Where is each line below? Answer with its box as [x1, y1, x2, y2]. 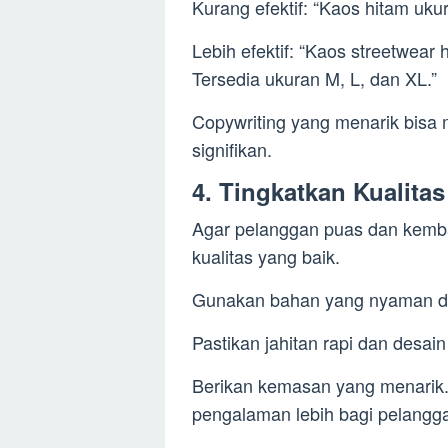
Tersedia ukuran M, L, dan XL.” [192, 64, 437, 91]
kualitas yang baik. [192, 242, 340, 269]
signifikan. [192, 135, 272, 162]
